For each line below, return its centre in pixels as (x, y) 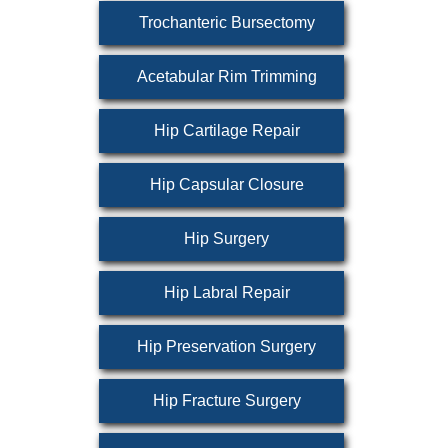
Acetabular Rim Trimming (226, 76)
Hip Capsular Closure (226, 184)
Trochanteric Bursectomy (226, 22)
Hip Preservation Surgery (226, 346)
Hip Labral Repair (226, 292)
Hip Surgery (226, 238)
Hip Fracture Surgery (226, 400)
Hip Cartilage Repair (226, 130)
